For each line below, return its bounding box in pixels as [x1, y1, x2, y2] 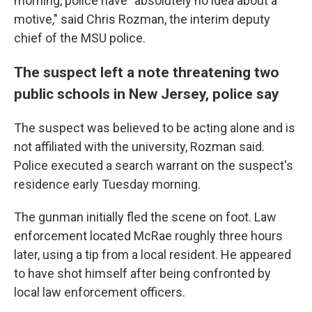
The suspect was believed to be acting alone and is [14, 120, 295, 135]
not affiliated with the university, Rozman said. [14, 139, 265, 154]
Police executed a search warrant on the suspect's [14, 158, 293, 173]
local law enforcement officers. [14, 285, 185, 299]
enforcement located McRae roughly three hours [14, 228, 283, 243]
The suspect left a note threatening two [14, 63, 279, 81]
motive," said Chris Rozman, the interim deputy [14, 12, 270, 26]
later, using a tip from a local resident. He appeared [14, 247, 291, 262]
